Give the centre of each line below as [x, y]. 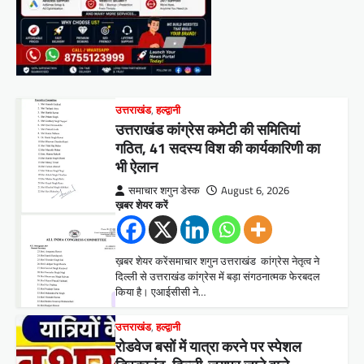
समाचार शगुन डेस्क [165, 191]
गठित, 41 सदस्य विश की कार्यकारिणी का [218, 149]
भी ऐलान [137, 167]
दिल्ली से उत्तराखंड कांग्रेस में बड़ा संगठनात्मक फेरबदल [218, 277]
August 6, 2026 [256, 191]
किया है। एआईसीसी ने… [161, 292]
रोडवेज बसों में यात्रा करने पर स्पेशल [209, 346]
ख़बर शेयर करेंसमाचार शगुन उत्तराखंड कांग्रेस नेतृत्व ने [218, 261]
